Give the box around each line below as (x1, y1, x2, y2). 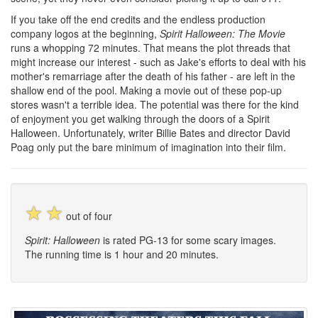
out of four (66, 209, 112, 223)
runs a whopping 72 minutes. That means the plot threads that (11, 40, 290, 55)
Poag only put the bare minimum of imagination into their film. (11, 140, 286, 154)
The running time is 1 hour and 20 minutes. (25, 247, 219, 261)
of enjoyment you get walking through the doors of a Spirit (11, 111, 270, 126)
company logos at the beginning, (11, 26, 160, 40)
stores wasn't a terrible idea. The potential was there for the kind (11, 97, 299, 111)
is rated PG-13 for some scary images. (100, 233, 276, 247)
